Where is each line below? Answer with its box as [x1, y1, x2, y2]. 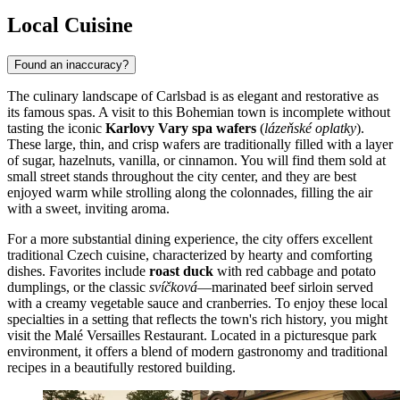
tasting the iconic [7, 121, 105, 137]
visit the [7, 328, 54, 344]
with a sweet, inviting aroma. [7, 201, 170, 217]
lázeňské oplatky [264, 121, 356, 137]
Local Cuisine [7, 13, 133, 37]
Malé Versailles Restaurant [54, 328, 204, 344]
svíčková [149, 279, 197, 296]
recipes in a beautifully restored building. [7, 360, 236, 376]
